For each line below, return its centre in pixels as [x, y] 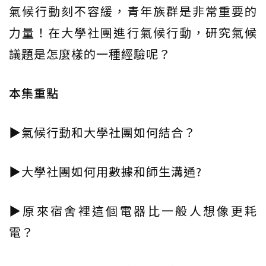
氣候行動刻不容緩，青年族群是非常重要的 [133, 11]
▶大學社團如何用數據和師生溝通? [105, 171]
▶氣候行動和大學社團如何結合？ [102, 132]
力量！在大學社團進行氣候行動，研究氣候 [133, 32]
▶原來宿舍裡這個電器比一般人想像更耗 [133, 210]
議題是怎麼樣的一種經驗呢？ [90, 53]
